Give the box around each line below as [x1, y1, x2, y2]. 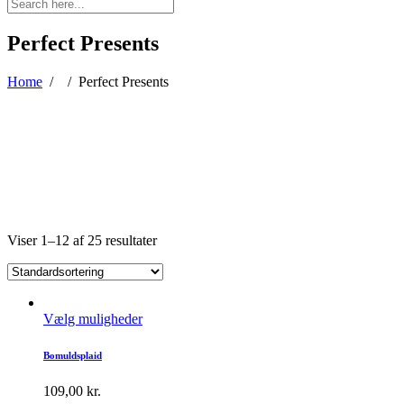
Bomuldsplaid [43, 349, 102, 361]
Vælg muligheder [43, 310, 142, 326]
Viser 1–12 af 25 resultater [7, 232, 157, 248]
